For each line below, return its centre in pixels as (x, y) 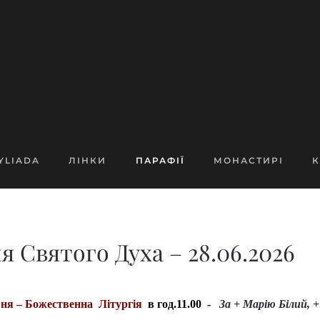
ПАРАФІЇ (160, 160)
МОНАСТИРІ (248, 160)
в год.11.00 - (179, 304)
